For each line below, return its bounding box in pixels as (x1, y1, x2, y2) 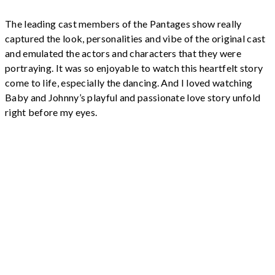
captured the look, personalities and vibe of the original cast (5, 33, 266, 45)
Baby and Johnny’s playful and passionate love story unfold (5, 91, 261, 104)
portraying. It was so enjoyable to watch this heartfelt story (5, 62, 263, 74)
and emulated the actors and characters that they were (5, 47, 241, 60)
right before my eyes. (5, 106, 98, 118)
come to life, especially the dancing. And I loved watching (5, 77, 253, 89)
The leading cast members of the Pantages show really (5, 18, 242, 30)
